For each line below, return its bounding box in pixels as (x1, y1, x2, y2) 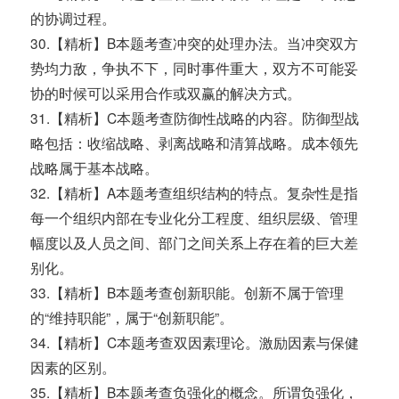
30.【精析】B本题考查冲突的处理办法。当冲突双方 (30, 33, 359, 53)
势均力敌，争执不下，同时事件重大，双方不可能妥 (30, 58, 359, 78)
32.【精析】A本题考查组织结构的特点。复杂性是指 (30, 183, 359, 203)
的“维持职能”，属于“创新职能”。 (30, 307, 234, 328)
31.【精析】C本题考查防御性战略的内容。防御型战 (30, 108, 360, 128)
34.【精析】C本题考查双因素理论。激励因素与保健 (30, 332, 360, 353)
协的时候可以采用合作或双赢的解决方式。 (30, 83, 302, 103)
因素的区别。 (30, 357, 117, 378)
